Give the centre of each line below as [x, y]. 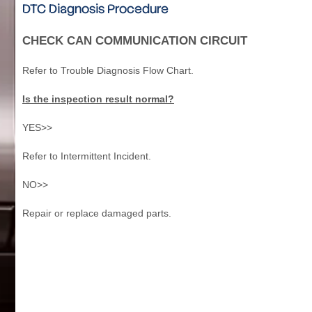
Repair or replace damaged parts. [97, 213]
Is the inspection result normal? [98, 99]
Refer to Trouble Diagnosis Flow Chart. [108, 70]
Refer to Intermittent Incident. [87, 156]
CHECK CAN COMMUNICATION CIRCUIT [135, 40]
